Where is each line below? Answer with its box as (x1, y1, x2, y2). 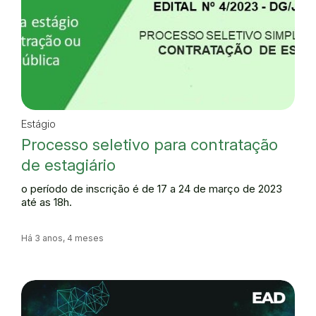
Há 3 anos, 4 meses (21, 232, 104, 243)
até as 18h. (21, 195, 72, 209)
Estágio (21, 117, 56, 130)
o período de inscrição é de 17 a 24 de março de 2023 (21, 182, 282, 195)
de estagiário (21, 155, 116, 174)
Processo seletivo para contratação (21, 135, 278, 154)
